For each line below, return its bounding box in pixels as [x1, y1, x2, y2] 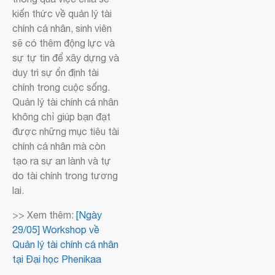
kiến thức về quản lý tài [12, 8, 112, 20]
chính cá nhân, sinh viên [12, 23, 112, 34]
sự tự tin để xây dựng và [12, 52, 119, 64]
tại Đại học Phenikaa [12, 254, 101, 265]
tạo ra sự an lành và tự [12, 155, 111, 167]
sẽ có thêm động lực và [12, 37, 115, 49]
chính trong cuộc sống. [12, 82, 110, 93]
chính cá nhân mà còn [12, 141, 106, 152]
